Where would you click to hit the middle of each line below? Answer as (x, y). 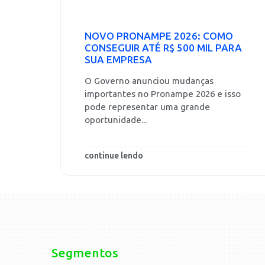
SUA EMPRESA (118, 60)
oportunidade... (116, 120)
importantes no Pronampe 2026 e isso (163, 94)
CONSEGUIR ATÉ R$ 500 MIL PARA (163, 48)
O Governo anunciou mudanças (149, 81)
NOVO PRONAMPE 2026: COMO (159, 36)
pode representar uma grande (147, 107)
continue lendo (114, 156)
